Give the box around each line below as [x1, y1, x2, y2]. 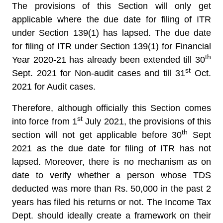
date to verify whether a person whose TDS [12, 170, 211, 180]
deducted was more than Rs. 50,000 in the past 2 [12, 184, 211, 194]
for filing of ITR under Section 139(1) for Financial [12, 41, 211, 51]
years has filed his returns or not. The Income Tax [12, 197, 211, 207]
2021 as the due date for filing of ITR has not [12, 143, 211, 153]
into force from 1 [12, 116, 77, 126]
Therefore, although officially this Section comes [12, 103, 211, 113]
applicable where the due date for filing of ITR [12, 14, 211, 24]
